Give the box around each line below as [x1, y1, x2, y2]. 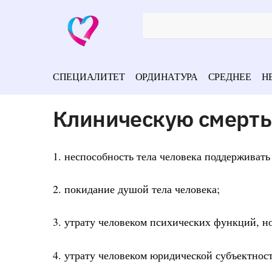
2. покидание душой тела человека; [53, 182, 220, 197]
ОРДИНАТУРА [135, 70, 198, 83]
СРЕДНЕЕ [208, 70, 251, 83]
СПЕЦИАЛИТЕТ [53, 70, 125, 83]
